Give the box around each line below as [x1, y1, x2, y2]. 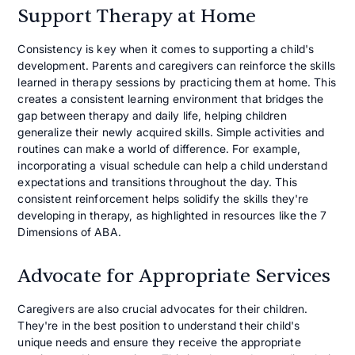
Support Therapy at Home [17, 4, 257, 29]
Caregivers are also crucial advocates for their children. [17, 302, 308, 316]
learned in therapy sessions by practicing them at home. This [17, 75, 336, 90]
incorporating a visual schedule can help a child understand [17, 158, 327, 173]
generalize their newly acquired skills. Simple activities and [17, 125, 324, 139]
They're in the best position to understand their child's [17, 319, 300, 333]
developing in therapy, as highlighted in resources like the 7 [17, 208, 326, 223]
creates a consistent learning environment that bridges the [17, 92, 324, 106]
